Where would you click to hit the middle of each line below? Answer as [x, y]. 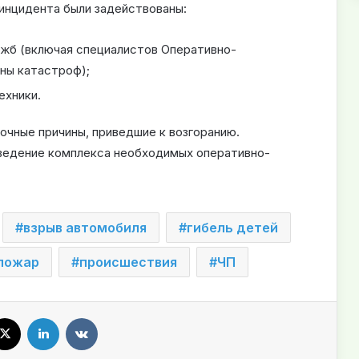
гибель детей [232, 227]
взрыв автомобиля [85, 227]
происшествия [128, 262]
